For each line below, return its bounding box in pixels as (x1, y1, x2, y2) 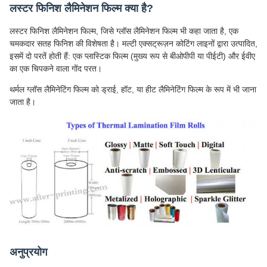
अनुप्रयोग (10, 246, 47, 259)
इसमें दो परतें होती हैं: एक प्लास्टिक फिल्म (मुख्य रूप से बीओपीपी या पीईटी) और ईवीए (10, 51, 255, 61)
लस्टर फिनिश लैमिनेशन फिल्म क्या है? (10, 2, 153, 15)
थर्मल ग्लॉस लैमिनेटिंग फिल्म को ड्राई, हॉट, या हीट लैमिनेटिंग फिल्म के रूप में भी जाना (10, 85, 256, 95)
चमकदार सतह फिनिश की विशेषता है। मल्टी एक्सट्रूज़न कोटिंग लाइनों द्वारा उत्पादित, (10, 39, 257, 49)
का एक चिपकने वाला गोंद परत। (10, 64, 102, 74)
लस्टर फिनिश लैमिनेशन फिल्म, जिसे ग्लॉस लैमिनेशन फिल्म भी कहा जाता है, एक (10, 26, 238, 36)
